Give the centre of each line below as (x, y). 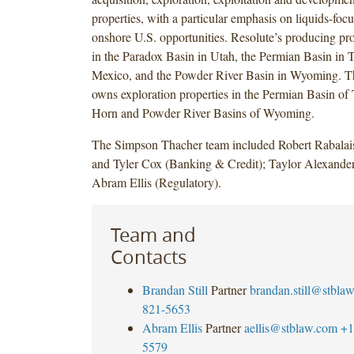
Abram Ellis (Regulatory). (156, 182)
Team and (153, 234)
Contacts (148, 256)
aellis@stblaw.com (290, 327)
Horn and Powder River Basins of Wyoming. (203, 112)
